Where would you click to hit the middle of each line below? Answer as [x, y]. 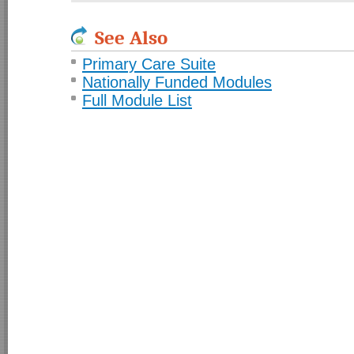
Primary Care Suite [149, 64]
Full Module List [137, 100]
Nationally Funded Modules [177, 82]
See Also [131, 38]
